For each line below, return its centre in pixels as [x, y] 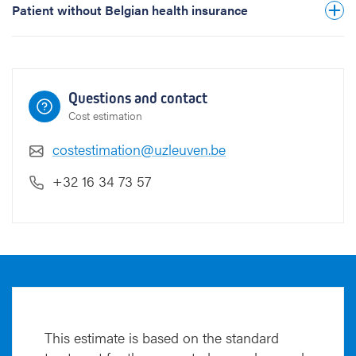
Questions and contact [138, 98]
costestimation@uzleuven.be [139, 149]
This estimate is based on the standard [162, 337]
